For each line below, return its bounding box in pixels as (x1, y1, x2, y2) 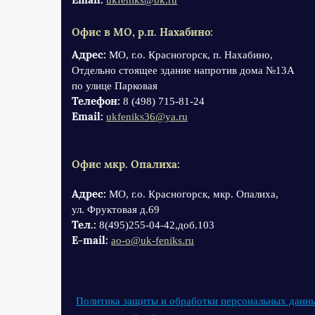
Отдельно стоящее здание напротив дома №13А (72, 65, 295, 76)
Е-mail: (72, 233, 108, 247)
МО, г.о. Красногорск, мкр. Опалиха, (106, 188, 281, 200)
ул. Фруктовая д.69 (72, 204, 162, 215)
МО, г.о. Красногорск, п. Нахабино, (109, 49, 273, 60)
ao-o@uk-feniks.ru (111, 235, 194, 246)
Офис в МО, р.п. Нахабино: (72, 25, 213, 39)
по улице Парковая (72, 80, 157, 91)
